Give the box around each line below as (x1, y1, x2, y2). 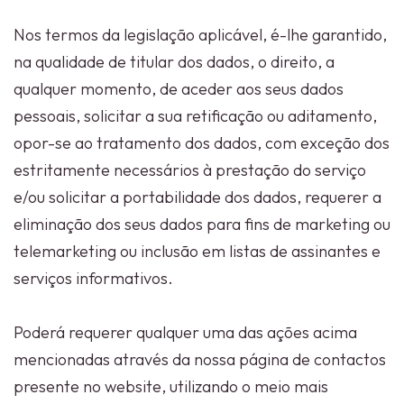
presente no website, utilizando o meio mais (14, 376, 328, 397)
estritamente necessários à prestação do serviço (14, 160, 366, 180)
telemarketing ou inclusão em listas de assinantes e (14, 241, 381, 262)
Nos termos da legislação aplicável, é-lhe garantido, (14, 24, 387, 45)
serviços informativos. (14, 268, 173, 289)
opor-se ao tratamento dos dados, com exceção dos (14, 133, 390, 153)
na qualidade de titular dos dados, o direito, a (14, 51, 335, 72)
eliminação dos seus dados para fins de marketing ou (14, 214, 390, 234)
